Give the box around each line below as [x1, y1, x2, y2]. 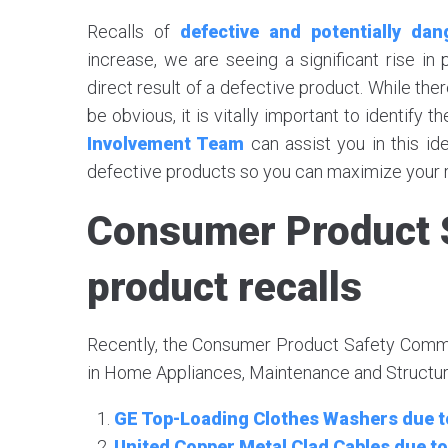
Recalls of [87, 21, 180, 42]
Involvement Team [87, 133, 245, 154]
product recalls [87, 264, 362, 311]
